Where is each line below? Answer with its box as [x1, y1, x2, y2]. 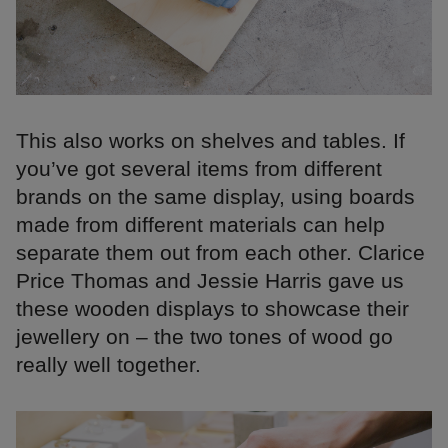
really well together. [16, 352, 201, 376]
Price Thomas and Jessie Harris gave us [16, 268, 404, 292]
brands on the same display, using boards [16, 184, 415, 208]
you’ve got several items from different [16, 156, 382, 180]
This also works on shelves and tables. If [16, 128, 405, 152]
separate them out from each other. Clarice [16, 240, 425, 264]
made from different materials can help [16, 212, 385, 236]
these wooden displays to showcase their [16, 296, 409, 320]
